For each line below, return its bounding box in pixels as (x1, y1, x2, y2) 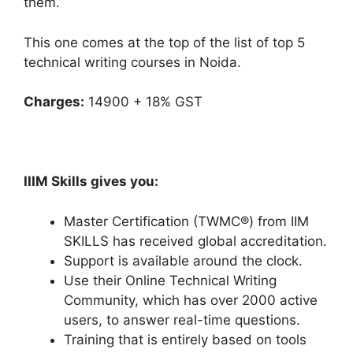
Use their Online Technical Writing (64, 272, 277, 288)
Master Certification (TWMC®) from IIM (64, 213, 309, 229)
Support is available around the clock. (64, 252, 303, 269)
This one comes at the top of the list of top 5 (24, 34, 305, 50)
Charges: (24, 94, 84, 110)
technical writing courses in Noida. (24, 54, 241, 70)
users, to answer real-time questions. (64, 311, 300, 328)
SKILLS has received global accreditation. (64, 232, 327, 249)
